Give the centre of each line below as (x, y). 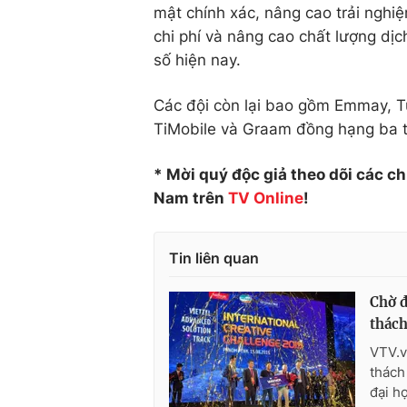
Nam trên (191, 199)
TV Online (266, 199)
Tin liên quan (214, 258)
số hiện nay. (197, 60)
